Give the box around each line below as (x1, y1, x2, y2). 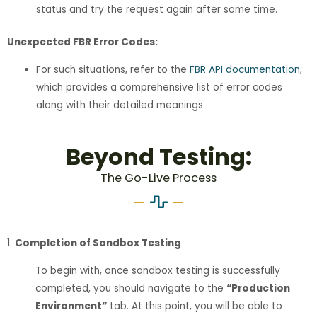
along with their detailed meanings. (36, 98, 206, 112)
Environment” (35, 299, 107, 313)
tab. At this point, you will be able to (107, 299, 282, 313)
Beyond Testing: (65, 141, 252, 173)
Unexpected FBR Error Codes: (7, 35, 158, 49)
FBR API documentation (190, 62, 301, 76)
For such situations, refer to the (36, 62, 190, 76)
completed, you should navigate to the (35, 281, 226, 295)
